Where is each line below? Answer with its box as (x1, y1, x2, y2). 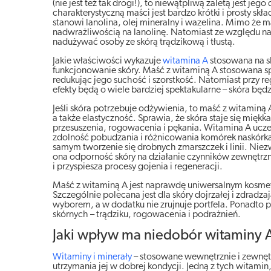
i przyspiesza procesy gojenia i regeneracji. (53, 162, 223, 172)
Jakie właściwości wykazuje (53, 56, 163, 67)
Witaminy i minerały (53, 252, 132, 263)
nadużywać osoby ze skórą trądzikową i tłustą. (53, 38, 235, 48)
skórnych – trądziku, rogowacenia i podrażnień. (53, 210, 241, 220)
